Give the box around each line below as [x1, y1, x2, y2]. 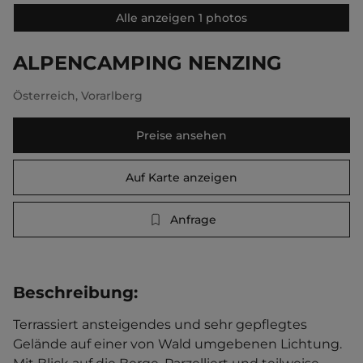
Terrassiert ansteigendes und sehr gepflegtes [13, 317, 310, 332]
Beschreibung [13, 283, 134, 302]
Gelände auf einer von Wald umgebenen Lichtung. [13, 336, 345, 352]
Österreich [13, 88, 75, 103]
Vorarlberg [81, 88, 143, 103]
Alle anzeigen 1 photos [116, 11, 247, 25]
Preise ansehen [136, 128, 227, 143]
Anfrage [169, 212, 216, 227]
